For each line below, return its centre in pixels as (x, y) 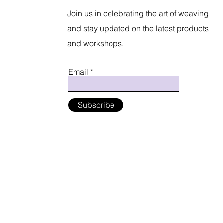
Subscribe (96, 104)
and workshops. (96, 43)
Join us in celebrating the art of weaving (138, 13)
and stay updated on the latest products (138, 28)
